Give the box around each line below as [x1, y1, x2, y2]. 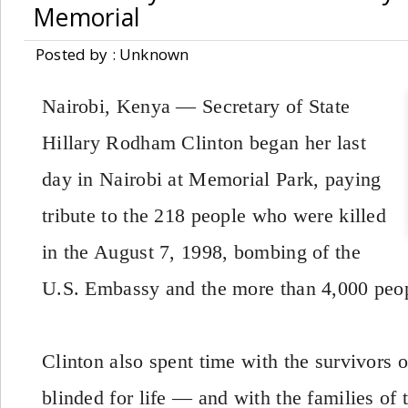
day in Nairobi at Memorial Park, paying [42, 168, 382, 190]
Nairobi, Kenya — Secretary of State [42, 95, 351, 117]
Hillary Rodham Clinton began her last [42, 131, 366, 154]
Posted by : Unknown [36, 44, 189, 65]
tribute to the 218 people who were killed [42, 204, 387, 227]
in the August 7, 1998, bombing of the [42, 240, 361, 263]
